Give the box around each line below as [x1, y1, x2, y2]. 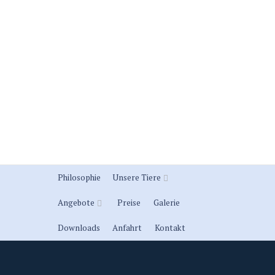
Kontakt [154, 222, 185, 233]
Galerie [153, 197, 180, 208]
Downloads [58, 222, 101, 233]
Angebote [58, 197, 95, 208]
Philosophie [58, 172, 101, 183]
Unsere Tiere [113, 172, 161, 183]
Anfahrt [112, 222, 142, 233]
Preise [117, 197, 141, 208]
